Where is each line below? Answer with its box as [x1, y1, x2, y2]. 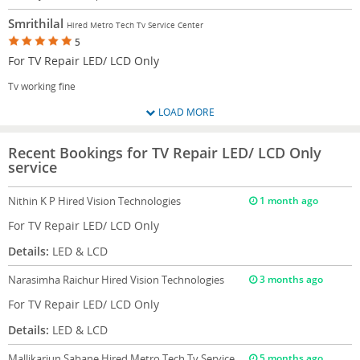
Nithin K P [8, 193, 58, 208]
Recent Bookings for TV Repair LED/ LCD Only [8, 142, 321, 162]
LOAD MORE [155, 104, 215, 119]
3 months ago [256, 272, 323, 286]
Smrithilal [8, 14, 67, 31]
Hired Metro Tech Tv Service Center [67, 18, 203, 31]
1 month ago [256, 193, 318, 207]
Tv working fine [8, 79, 76, 93]
